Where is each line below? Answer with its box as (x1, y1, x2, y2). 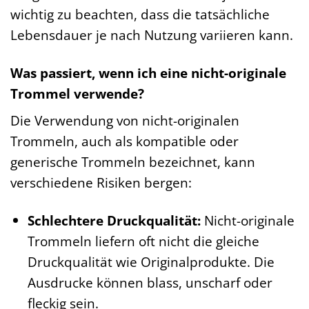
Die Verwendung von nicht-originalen (10, 111, 239, 130)
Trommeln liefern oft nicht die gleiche (27, 232, 259, 251)
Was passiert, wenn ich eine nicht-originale (10, 63, 286, 82)
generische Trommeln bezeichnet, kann (10, 152, 255, 172)
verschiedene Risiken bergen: (10, 173, 192, 192)
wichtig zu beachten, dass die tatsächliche (10, 4, 270, 23)
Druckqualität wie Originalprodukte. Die (27, 252, 275, 272)
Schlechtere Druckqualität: (27, 211, 201, 230)
